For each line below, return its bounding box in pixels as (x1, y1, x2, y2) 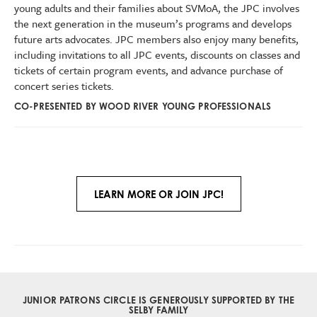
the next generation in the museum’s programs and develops (14, 16, 292, 31)
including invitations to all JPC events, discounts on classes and (14, 47, 300, 62)
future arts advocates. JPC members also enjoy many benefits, (14, 31, 299, 47)
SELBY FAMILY (128, 304, 189, 316)
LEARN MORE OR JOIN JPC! (93, 188, 224, 200)
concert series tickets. (14, 78, 114, 93)
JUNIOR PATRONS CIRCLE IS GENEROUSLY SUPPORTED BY (23, 294, 279, 306)
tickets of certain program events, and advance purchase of (14, 62, 283, 78)
